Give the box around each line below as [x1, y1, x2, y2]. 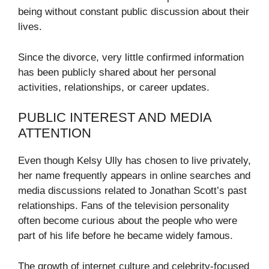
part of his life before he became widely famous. [18, 230, 233, 242]
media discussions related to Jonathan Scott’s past [18, 185, 247, 197]
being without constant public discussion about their [18, 6, 249, 18]
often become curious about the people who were [18, 215, 237, 227]
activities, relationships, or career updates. [18, 81, 210, 93]
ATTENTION [18, 125, 91, 141]
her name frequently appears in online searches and [18, 170, 250, 182]
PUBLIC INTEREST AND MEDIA [18, 110, 211, 125]
